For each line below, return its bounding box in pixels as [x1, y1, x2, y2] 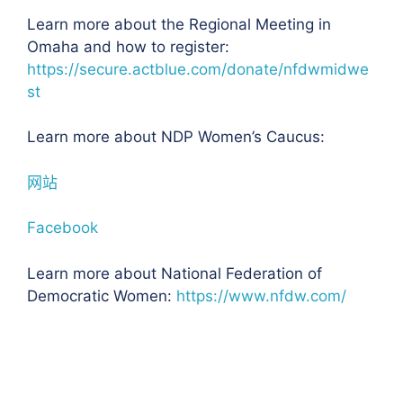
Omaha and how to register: [27, 37, 229, 56]
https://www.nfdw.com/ [176, 286, 346, 305]
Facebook [27, 219, 98, 237]
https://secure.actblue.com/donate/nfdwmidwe [27, 59, 369, 78]
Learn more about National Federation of [27, 264, 322, 282]
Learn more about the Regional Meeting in [27, 14, 331, 33]
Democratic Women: [27, 286, 176, 305]
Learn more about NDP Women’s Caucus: [27, 128, 325, 146]
